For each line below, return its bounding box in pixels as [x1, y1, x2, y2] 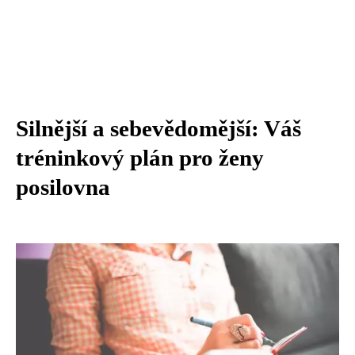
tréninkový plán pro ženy [16, 145, 264, 170]
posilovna [16, 174, 110, 200]
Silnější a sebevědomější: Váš [16, 116, 301, 141]
